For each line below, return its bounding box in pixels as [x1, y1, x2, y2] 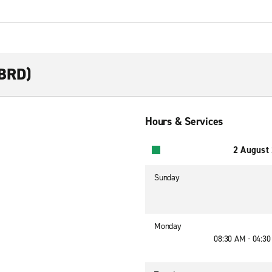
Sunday [154, 172, 180, 183]
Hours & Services [145, 114, 223, 129]
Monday [154, 220, 182, 232]
